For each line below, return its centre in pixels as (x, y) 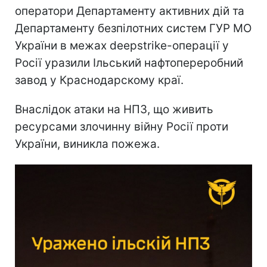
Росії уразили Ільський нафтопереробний (129, 63)
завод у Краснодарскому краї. (99, 80)
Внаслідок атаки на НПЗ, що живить (114, 109)
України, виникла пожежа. (87, 144)
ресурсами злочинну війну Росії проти (122, 126)
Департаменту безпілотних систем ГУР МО (133, 28)
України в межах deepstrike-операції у (122, 45)
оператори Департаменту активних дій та (130, 11)
